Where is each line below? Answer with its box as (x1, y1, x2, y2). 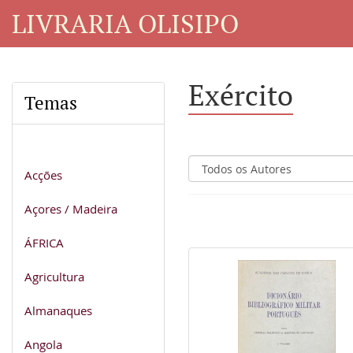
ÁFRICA (24, 234, 64, 251)
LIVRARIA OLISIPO (12, 6, 239, 40)
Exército (188, 76, 293, 113)
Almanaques (24, 302, 92, 318)
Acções (24, 166, 62, 183)
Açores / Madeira (24, 200, 117, 217)
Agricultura (24, 268, 84, 284)
